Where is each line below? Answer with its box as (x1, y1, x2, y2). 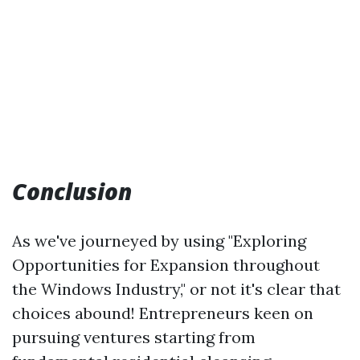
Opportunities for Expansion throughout (12, 255, 320, 275)
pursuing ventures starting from (12, 327, 256, 347)
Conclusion (12, 176, 132, 207)
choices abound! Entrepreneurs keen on (12, 303, 313, 323)
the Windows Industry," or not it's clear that (12, 279, 341, 299)
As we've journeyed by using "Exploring (12, 231, 306, 251)
